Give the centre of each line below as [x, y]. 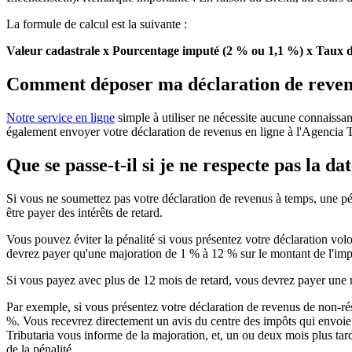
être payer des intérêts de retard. [84, 212]
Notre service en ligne [60, 117]
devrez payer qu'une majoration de [92, 253]
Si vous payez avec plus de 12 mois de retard [117, 280]
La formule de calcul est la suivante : [97, 24]
